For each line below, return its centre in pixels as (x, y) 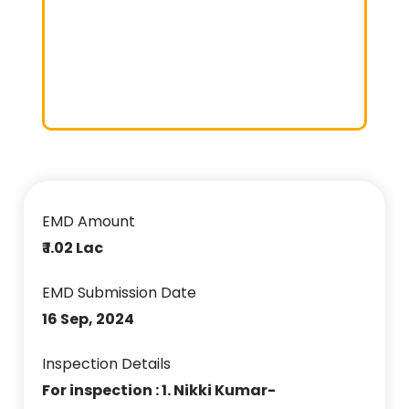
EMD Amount (89, 221)
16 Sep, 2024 (89, 319)
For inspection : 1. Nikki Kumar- (159, 390)
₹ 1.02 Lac (73, 247)
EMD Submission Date (120, 292)
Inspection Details (107, 363)
